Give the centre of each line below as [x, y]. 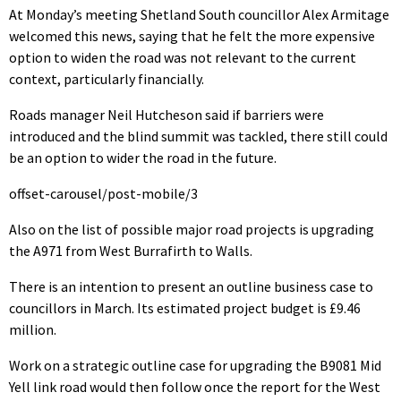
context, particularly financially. [107, 78]
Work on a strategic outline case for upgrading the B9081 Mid [195, 365]
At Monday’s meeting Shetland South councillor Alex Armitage [199, 14]
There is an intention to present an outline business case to [191, 286]
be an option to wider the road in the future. [143, 157]
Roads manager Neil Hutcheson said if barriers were [166, 114]
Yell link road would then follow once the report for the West [195, 386]
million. [33, 329]
